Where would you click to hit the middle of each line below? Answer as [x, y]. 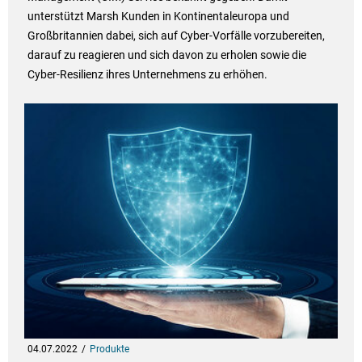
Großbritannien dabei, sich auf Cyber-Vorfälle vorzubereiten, [176, 36]
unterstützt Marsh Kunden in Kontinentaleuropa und [158, 17]
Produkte [109, 349]
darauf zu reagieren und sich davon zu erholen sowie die [166, 55]
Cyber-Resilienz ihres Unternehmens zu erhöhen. [147, 75]
